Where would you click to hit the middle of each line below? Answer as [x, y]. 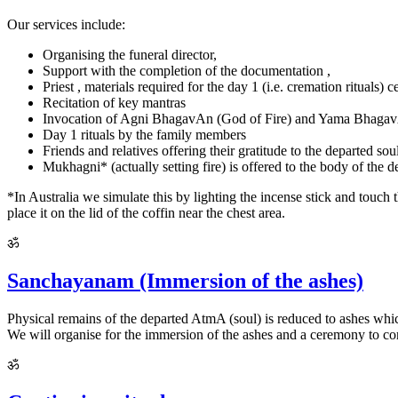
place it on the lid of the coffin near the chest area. [146, 212]
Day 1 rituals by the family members [144, 134]
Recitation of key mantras [114, 102]
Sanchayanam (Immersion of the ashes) [185, 280]
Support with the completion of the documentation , [187, 70]
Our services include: [66, 24]
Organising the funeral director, [130, 54]
